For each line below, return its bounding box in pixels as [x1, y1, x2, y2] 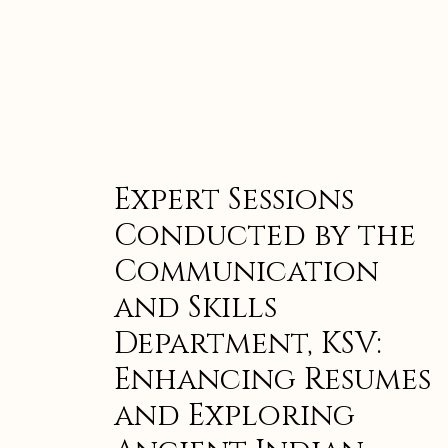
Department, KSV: [114, 323, 382, 364]
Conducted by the [114, 215, 416, 256]
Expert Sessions [114, 179, 354, 220]
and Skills [114, 287, 277, 328]
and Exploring [114, 395, 355, 436]
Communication [114, 251, 379, 292]
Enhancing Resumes [114, 359, 431, 400]
